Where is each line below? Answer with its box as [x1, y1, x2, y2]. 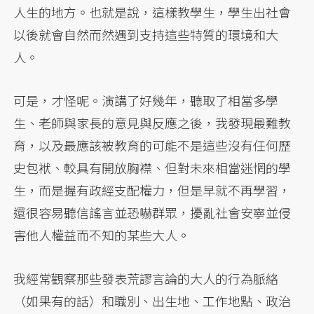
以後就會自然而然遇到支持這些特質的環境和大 [13, 25, 279, 43]
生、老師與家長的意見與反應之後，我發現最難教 [13, 113, 292, 132]
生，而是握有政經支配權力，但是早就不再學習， [13, 180, 292, 199]
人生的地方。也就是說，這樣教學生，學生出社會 [13, 2, 292, 21]
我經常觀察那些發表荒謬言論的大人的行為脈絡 [13, 268, 279, 287]
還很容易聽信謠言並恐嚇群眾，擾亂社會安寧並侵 [13, 203, 292, 221]
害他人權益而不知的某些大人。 [13, 225, 191, 244]
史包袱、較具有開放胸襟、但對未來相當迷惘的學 [13, 158, 292, 177]
